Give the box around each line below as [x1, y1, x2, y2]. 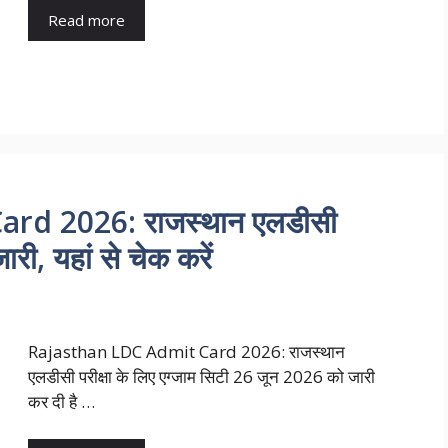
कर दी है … [28, 389, 95, 413]
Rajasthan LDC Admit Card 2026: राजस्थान [28, 339, 345, 363]
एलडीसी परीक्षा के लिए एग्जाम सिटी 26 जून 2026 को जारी [28, 364, 375, 388]
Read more [48, 9, 125, 30]
